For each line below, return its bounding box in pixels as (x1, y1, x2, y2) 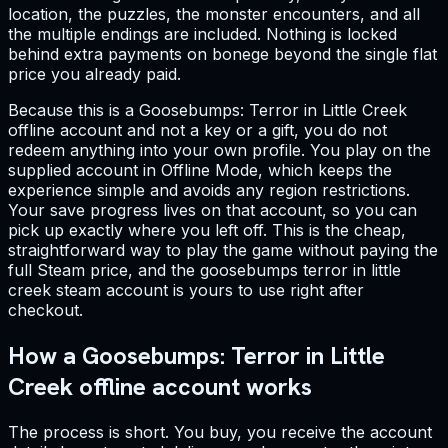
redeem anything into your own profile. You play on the (8, 140, 431, 161)
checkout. (8, 300, 83, 321)
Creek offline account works (8, 371, 312, 403)
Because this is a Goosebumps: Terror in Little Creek (8, 100, 407, 121)
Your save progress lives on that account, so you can (8, 200, 417, 221)
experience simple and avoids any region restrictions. (8, 180, 410, 201)
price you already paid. (8, 64, 181, 85)
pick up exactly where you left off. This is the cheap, (8, 220, 406, 241)
